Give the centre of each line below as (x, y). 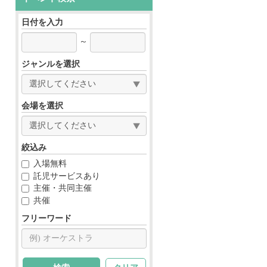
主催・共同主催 (63, 188)
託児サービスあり (67, 176)
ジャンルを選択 (51, 64)
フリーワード (46, 218)
